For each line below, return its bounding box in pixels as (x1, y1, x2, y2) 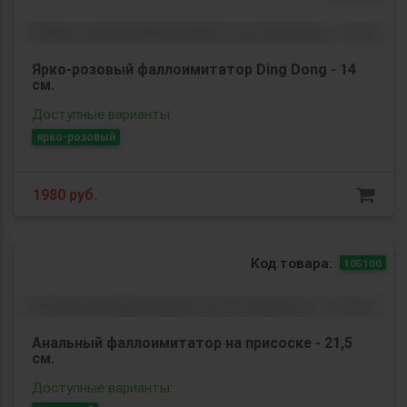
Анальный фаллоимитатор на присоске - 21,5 (32, 333, 352, 352)
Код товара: (250, 253, 333, 272)
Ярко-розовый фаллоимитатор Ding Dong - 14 (32, 59, 356, 78)
